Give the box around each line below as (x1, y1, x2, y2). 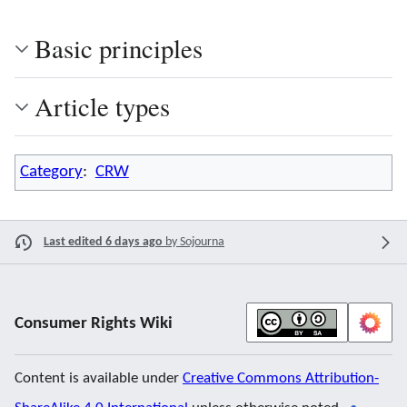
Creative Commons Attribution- (183, 370, 379, 386)
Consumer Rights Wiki (15, 314, 173, 333)
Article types (35, 89, 170, 124)
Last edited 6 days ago (44, 235, 163, 250)
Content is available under (15, 370, 183, 386)
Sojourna (180, 235, 224, 250)
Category (20, 163, 83, 181)
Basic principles (35, 31, 203, 66)
